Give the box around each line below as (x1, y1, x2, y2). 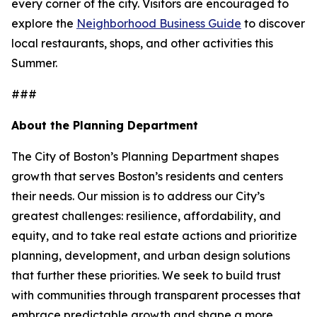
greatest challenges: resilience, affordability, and (11, 209, 281, 223)
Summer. (11, 56, 60, 70)
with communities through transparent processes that (11, 288, 301, 302)
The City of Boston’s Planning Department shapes (11, 149, 279, 163)
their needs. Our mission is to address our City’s (11, 189, 265, 203)
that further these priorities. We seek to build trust (11, 268, 281, 282)
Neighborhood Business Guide (76, 16, 241, 30)
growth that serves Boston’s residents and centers (11, 169, 283, 183)
